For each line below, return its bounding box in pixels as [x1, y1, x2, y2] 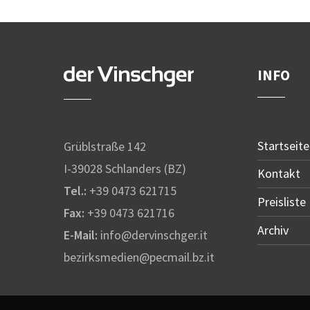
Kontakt [257, 165, 301, 182]
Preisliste [257, 194, 307, 210]
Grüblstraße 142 [64, 138, 146, 154]
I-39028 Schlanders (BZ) [64, 160, 186, 176]
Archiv [257, 222, 289, 238]
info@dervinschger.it [100, 226, 208, 243]
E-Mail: [64, 226, 100, 243]
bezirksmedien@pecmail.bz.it [64, 248, 215, 265]
